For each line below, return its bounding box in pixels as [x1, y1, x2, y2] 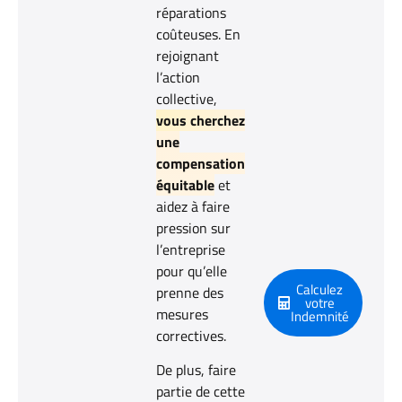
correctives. [156, 324, 227, 346]
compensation [156, 152, 246, 174]
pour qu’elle [156, 259, 228, 282]
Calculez [296, 278, 344, 300]
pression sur [156, 216, 232, 239]
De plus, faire [156, 359, 237, 380]
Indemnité [290, 305, 349, 327]
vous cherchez [156, 109, 246, 131]
